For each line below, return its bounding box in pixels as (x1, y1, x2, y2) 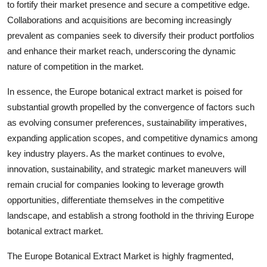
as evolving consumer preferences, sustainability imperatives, (7, 117, 247, 128)
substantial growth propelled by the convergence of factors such (7, 101, 254, 112)
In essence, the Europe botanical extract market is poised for (7, 86, 243, 97)
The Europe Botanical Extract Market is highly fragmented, (7, 250, 234, 261)
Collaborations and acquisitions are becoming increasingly (7, 14, 232, 25)
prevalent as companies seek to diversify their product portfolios (7, 30, 254, 41)
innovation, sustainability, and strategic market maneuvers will (7, 163, 246, 174)
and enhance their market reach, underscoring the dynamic (7, 45, 236, 56)
